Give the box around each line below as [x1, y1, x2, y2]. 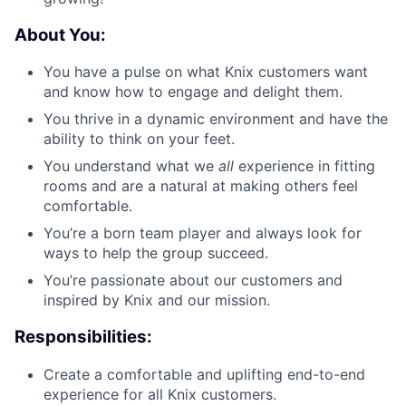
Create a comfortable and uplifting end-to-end [43, 364, 365, 383]
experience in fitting [234, 157, 375, 176]
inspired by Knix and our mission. [43, 291, 270, 310]
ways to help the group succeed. [43, 244, 268, 263]
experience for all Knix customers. [43, 384, 276, 403]
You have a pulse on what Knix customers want [43, 63, 368, 82]
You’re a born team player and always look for [43, 224, 362, 243]
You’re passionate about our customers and [43, 271, 343, 290]
